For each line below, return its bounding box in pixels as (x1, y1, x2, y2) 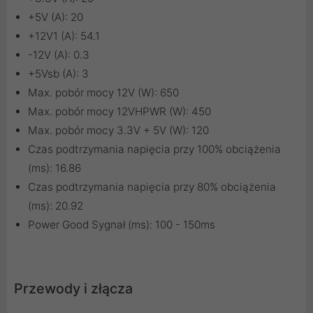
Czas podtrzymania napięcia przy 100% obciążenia (28, 143, 281, 156)
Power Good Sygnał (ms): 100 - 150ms (28, 218, 215, 232)
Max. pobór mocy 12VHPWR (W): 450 (28, 105, 211, 119)
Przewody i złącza (14, 280, 133, 298)
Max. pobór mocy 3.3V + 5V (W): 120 (28, 124, 209, 138)
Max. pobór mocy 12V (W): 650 (28, 86, 179, 100)
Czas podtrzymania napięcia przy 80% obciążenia (28, 180, 276, 194)
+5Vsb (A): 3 (28, 67, 89, 81)
